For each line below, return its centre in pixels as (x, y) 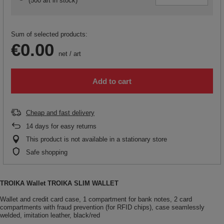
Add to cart (112, 81)
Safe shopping (47, 152)
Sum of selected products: (49, 34)
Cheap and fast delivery (60, 113)
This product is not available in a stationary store (96, 139)
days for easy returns (65, 126)
